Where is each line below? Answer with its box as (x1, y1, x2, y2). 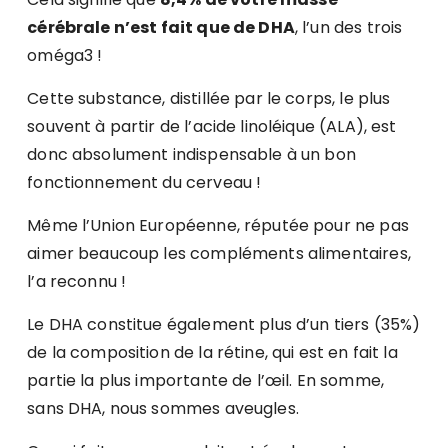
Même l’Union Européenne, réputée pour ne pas (27, 214, 409, 238)
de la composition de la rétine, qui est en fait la (27, 341, 398, 365)
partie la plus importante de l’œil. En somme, (27, 369, 384, 393)
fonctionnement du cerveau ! (27, 171, 262, 195)
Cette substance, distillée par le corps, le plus (27, 87, 391, 111)
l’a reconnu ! (27, 270, 127, 294)
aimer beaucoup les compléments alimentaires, (27, 242, 411, 266)
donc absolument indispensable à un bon (27, 143, 356, 167)
